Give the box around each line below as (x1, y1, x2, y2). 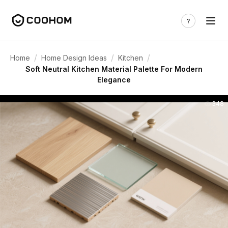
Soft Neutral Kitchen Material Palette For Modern (25, 65, 203, 73)
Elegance (97, 75, 131, 84)
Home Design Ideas (41, 53, 107, 62)
